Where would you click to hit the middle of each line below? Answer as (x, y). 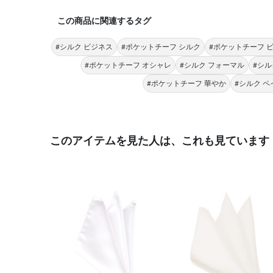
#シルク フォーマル (212, 65)
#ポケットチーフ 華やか (186, 83)
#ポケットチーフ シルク (161, 47)
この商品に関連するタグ (104, 21)
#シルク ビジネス (84, 47)
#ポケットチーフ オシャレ (128, 65)
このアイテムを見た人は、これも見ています (160, 141)
